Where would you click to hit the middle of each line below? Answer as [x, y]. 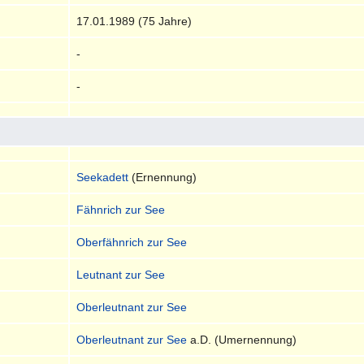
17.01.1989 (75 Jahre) [134, 21]
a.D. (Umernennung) [242, 339]
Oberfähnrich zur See [132, 242]
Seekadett [103, 177]
